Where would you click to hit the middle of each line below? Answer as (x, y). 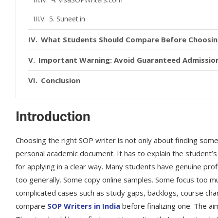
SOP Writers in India (84, 206)
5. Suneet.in (67, 19)
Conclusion (61, 80)
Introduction (53, 117)
